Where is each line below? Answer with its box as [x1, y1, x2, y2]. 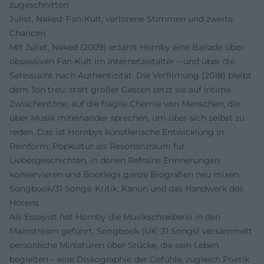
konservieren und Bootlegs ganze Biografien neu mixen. [9, 169, 240, 180]
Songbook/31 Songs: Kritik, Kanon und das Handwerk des [9, 183, 243, 194]
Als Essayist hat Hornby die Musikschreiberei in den [9, 211, 220, 222]
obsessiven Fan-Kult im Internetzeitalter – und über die [9, 55, 235, 67]
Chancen [9, 27, 45, 38]
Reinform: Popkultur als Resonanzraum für [9, 140, 185, 151]
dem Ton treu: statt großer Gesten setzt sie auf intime [9, 84, 231, 95]
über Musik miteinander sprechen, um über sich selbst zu [9, 112, 245, 123]
